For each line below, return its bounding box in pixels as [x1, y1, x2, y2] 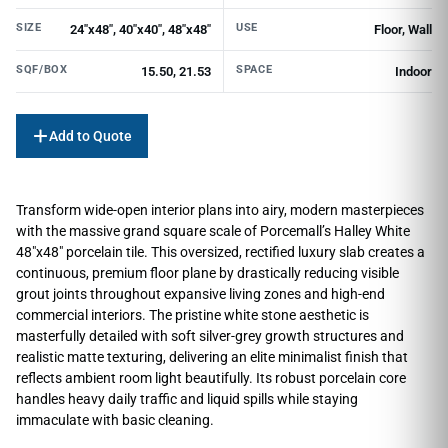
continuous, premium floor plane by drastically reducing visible [16, 264, 399, 281]
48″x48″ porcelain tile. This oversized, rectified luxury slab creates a [16, 243, 425, 260]
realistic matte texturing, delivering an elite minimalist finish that [16, 348, 408, 365]
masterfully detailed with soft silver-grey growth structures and [16, 327, 404, 344]
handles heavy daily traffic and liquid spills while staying [16, 390, 358, 407]
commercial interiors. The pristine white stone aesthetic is [16, 306, 369, 323]
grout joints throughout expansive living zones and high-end [16, 285, 385, 302]
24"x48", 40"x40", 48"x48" [70, 21, 211, 37]
